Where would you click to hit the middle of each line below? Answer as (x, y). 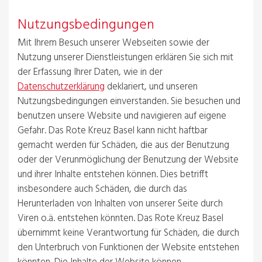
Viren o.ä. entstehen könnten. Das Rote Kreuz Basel (120, 218)
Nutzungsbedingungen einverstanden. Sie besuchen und (129, 101)
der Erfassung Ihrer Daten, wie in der (90, 72)
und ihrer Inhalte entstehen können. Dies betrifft (113, 174)
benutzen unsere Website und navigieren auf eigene (122, 116)
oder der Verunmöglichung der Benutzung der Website (128, 160)
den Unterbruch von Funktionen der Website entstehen (128, 247)
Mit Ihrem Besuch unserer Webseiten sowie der (113, 43)
